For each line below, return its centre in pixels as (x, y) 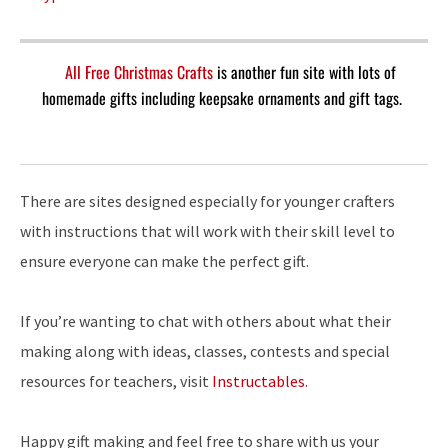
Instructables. (261, 381)
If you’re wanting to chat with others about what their (205, 321)
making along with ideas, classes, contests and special (205, 351)
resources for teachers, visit (116, 381)
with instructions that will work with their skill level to (207, 231)
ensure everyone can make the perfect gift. (164, 261)
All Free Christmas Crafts (140, 72)
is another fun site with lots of (306, 72)
